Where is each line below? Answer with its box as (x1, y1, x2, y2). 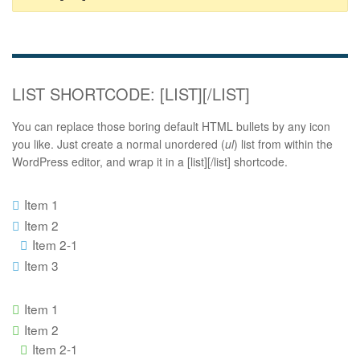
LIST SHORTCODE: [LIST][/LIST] (12, 82, 250, 106)
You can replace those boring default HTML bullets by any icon (12, 118, 330, 135)
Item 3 (24, 256, 59, 275)
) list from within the (234, 136, 333, 153)
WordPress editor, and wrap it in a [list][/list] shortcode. (12, 153, 288, 170)
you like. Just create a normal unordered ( (12, 136, 225, 153)
